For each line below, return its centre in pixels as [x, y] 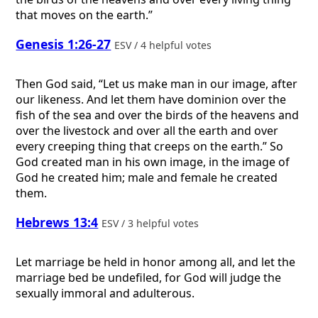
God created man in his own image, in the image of [153, 162]
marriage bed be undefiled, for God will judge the [149, 278]
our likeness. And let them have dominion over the [151, 100]
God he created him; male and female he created [147, 178]
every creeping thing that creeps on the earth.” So [150, 147]
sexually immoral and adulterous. [105, 294]
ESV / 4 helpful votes [165, 45]
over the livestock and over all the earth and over [147, 131]
